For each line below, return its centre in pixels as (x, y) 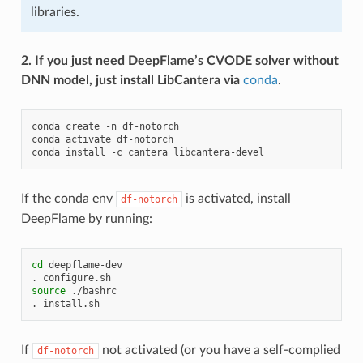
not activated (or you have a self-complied (219, 350)
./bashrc (94, 290)
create (82, 126)
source (48, 290)
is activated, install (236, 198)
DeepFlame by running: (86, 218)
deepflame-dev (85, 265)
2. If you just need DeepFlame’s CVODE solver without (179, 60)
